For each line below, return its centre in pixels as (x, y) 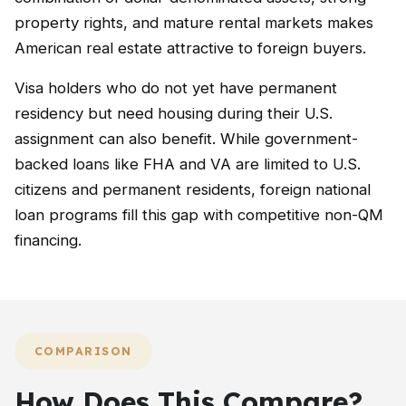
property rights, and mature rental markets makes (194, 23)
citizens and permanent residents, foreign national (193, 189)
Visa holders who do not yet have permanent (176, 88)
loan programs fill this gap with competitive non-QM (199, 215)
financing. (48, 240)
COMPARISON (83, 351)
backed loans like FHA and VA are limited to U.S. (188, 164)
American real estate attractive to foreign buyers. (190, 48)
